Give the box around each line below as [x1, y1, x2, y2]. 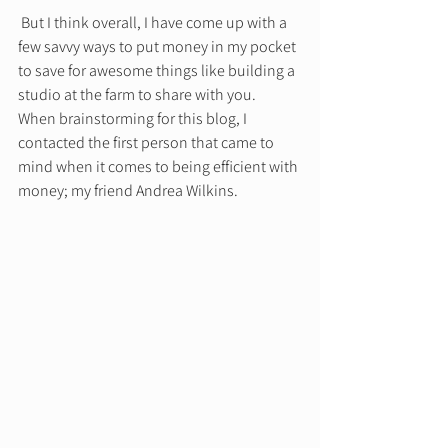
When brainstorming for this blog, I [18, 108, 250, 130]
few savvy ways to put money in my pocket [18, 36, 299, 58]
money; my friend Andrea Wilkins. [18, 180, 244, 202]
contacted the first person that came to [18, 132, 277, 154]
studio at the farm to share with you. [18, 84, 259, 106]
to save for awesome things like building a [18, 60, 298, 82]
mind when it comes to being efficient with [18, 156, 301, 178]
